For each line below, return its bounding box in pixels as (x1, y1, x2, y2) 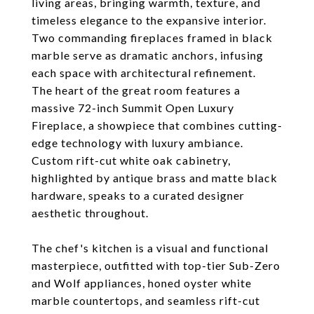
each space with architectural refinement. (32, 66, 256, 79)
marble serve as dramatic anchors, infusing (32, 48, 264, 62)
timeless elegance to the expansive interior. (32, 13, 266, 27)
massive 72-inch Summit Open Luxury (32, 101, 234, 114)
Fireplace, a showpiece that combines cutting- (32, 118, 282, 132)
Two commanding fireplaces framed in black (32, 31, 273, 44)
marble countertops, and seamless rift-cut (32, 294, 260, 307)
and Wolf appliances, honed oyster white (32, 276, 252, 289)
